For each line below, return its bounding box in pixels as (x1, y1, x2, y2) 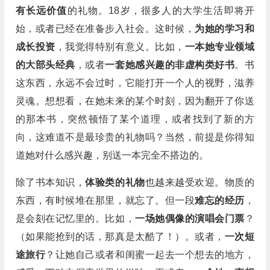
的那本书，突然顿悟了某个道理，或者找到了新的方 (15, 114, 254, 124)
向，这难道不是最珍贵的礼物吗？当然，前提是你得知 (15, 132, 254, 142)
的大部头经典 (15, 60, 75, 70)
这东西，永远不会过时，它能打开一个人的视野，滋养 (15, 78, 254, 88)
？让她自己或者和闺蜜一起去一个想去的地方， (45, 250, 254, 260)
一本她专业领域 (184, 42, 254, 52)
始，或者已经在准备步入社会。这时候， (15, 24, 195, 34)
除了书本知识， (15, 177, 86, 187)
